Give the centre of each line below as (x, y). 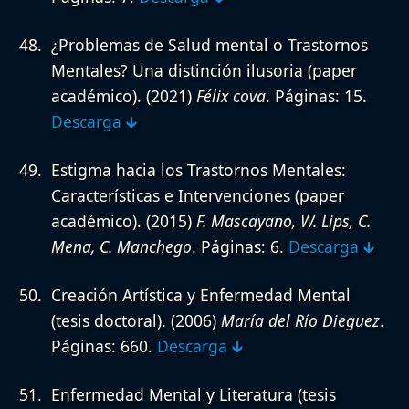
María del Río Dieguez (300, 321)
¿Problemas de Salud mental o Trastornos (210, 45)
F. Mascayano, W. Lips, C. (283, 221)
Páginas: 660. (104, 346)
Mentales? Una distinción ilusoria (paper (204, 71)
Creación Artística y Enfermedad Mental (201, 295)
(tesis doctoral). (109, 321)
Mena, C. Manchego (121, 247)
